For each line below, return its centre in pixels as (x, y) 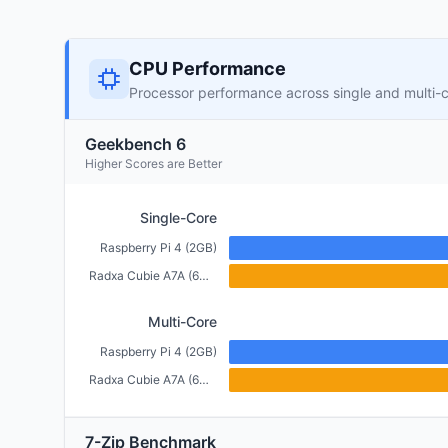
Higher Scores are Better (153, 163)
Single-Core (178, 217)
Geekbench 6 (135, 144)
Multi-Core (182, 321)
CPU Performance (207, 68)
